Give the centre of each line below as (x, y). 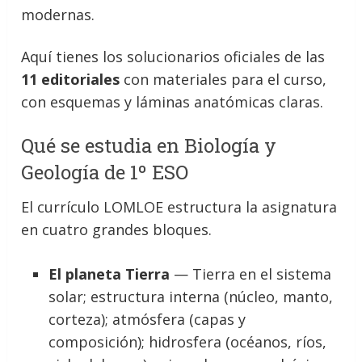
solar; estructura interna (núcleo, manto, (191, 297)
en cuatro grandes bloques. (117, 229)
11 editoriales (71, 79)
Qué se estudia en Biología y (149, 145)
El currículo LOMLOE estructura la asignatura (179, 207)
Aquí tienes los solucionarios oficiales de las (173, 57)
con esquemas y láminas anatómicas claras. (173, 102)
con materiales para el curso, (223, 79)
